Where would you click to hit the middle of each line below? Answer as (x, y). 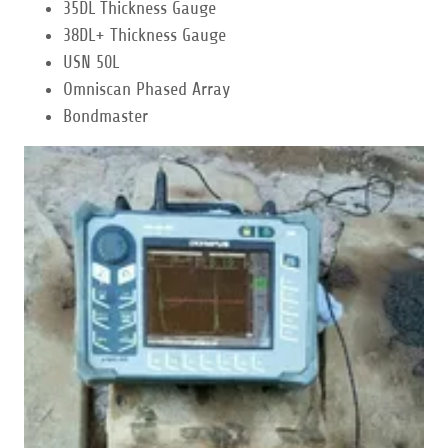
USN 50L (91, 61)
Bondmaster (106, 115)
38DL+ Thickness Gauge (145, 34)
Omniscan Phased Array (147, 88)
